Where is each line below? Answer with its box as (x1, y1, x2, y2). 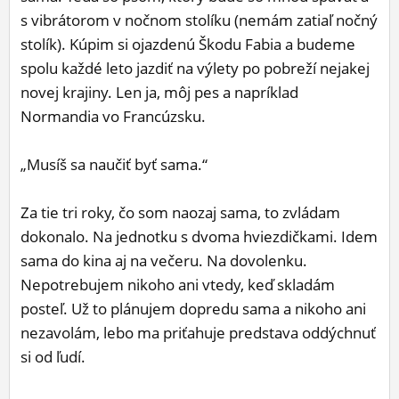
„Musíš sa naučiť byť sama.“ (20, 154, 208, 175)
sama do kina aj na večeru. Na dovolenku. (20, 250, 307, 272)
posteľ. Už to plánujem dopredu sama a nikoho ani (20, 298, 366, 320)
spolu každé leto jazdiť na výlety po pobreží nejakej (20, 58, 370, 79)
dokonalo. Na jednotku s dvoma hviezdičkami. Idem (20, 226, 378, 248)
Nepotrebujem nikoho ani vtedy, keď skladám (20, 274, 335, 296)
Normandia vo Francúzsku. (20, 106, 206, 127)
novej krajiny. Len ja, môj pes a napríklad (20, 82, 298, 103)
